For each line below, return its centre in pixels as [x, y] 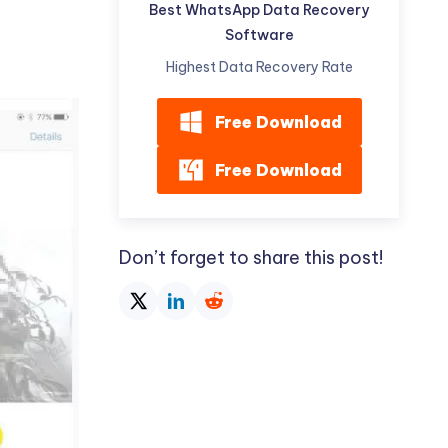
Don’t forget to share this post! [251, 257]
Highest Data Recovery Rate [259, 66]
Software [259, 34]
